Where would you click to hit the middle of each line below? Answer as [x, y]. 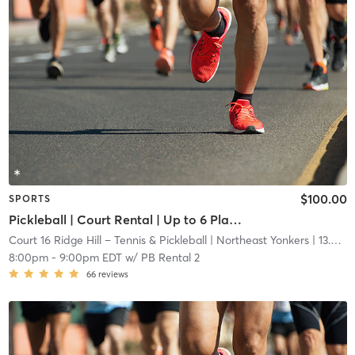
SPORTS [29, 199]
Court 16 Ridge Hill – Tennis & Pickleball [107, 240]
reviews [113, 274]
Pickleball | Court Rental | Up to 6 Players [235, 219]
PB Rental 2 [170, 257]
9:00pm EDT [90, 257]
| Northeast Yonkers [258, 240]
